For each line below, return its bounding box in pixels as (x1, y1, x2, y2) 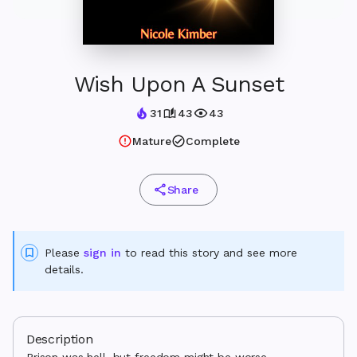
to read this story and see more (121, 246, 297, 259)
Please (45, 246, 84, 259)
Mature (131, 135, 171, 147)
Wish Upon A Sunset (73, 71, 284, 97)
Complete (185, 135, 240, 147)
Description (26, 331, 93, 347)
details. (45, 263, 84, 276)
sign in (84, 246, 121, 259)
